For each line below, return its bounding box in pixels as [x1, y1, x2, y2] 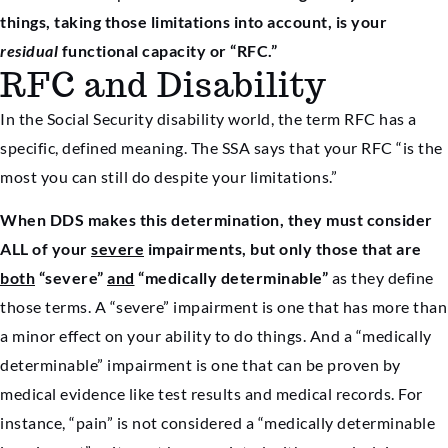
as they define [328, 268, 434, 288]
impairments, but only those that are [144, 239, 422, 259]
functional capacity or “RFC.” [58, 41, 277, 61]
